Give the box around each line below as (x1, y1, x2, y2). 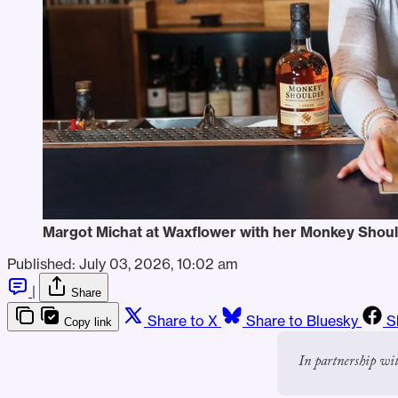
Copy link (64, 314, 112, 329)
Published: (7, 254, 76, 273)
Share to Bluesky (246, 311, 358, 330)
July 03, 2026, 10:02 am (79, 254, 238, 273)
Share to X (147, 311, 218, 330)
